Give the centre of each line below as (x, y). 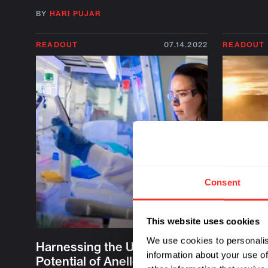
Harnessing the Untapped (108, 246)
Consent (223, 182)
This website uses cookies (203, 221)
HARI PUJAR (75, 14)
